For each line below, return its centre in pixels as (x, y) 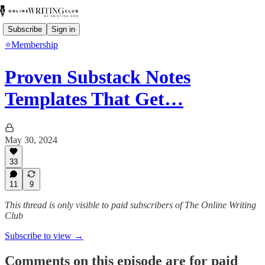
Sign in (63, 29)
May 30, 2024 (31, 140)
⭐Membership (31, 45)
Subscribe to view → (44, 236)
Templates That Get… (94, 99)
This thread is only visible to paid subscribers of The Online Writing (130, 205)
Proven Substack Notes (98, 77)
